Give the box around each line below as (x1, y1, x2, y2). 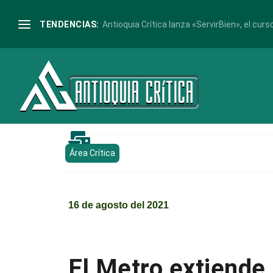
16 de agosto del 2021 (68, 199, 169, 210)
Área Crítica (69, 148, 116, 158)
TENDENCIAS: (40, 19, 99, 29)
